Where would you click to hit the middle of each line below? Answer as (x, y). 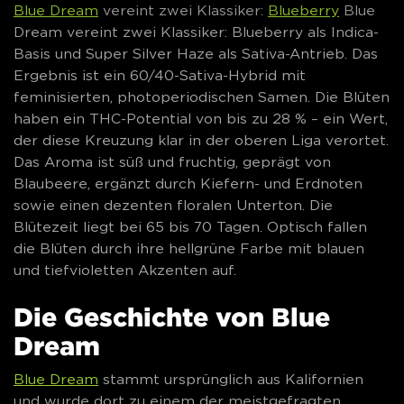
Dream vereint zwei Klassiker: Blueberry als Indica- (196, 32)
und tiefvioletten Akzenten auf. (125, 270)
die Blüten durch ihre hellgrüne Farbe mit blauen (189, 248)
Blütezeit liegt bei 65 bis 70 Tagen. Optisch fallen (190, 226)
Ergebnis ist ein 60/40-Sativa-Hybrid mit (160, 75)
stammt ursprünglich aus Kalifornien (231, 380)
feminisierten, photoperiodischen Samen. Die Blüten (202, 96)
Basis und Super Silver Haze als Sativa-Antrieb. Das (196, 53)
